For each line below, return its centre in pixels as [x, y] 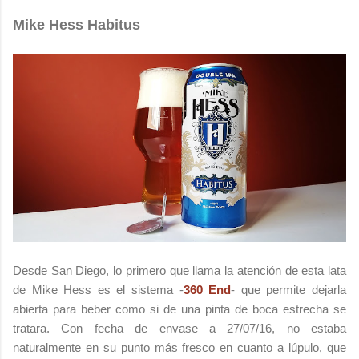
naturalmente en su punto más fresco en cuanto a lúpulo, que [179, 347]
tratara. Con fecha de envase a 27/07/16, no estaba [179, 328]
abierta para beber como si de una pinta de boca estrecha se [179, 309]
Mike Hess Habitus [77, 24]
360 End [207, 289]
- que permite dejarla [289, 289]
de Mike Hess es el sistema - [98, 289]
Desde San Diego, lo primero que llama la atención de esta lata [179, 270]
